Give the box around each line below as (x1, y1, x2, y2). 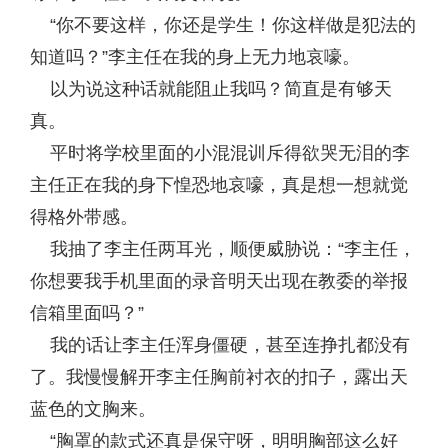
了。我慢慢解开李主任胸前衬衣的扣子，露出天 (30, 367, 408, 387)
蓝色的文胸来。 (30, 399, 156, 419)
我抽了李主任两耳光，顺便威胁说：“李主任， (30, 239, 416, 259)
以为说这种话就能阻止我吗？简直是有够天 (30, 79, 392, 99)
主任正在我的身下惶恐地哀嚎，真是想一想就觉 (30, 175, 408, 195)
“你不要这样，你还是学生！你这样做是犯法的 (30, 15, 416, 35)
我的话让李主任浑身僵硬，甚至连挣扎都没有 (30, 335, 410, 355)
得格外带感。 (30, 207, 138, 227)
